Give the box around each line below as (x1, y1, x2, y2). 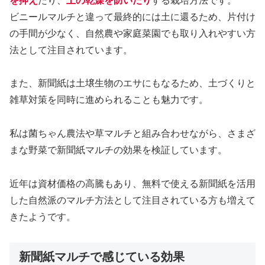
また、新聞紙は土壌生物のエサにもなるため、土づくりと (9, 78, 256, 89)
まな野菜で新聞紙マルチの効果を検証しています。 (9, 145, 227, 156)
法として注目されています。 (9, 44, 132, 55)
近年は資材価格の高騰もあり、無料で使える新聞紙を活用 (9, 178, 256, 189)
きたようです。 (9, 211, 76, 222)
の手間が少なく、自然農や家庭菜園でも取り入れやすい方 (9, 28, 256, 38)
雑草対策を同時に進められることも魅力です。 (9, 95, 208, 105)
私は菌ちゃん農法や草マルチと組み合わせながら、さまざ (9, 128, 256, 139)
